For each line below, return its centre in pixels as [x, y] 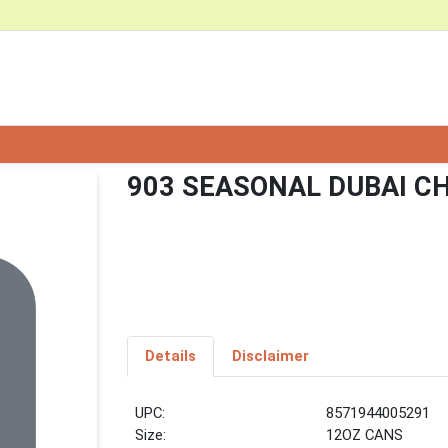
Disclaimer [270, 356]
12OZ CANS [365, 435]
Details [170, 356]
